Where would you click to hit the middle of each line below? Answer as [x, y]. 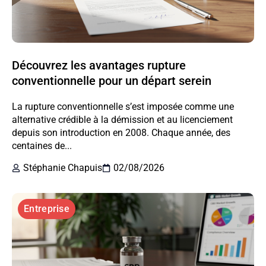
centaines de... [42, 145]
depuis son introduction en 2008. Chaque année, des [121, 132]
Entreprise [47, 209]
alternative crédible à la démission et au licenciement [122, 119]
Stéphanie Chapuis [63, 168]
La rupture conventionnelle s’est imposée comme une [123, 106]
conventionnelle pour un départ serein [112, 80]
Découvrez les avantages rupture [99, 65]
